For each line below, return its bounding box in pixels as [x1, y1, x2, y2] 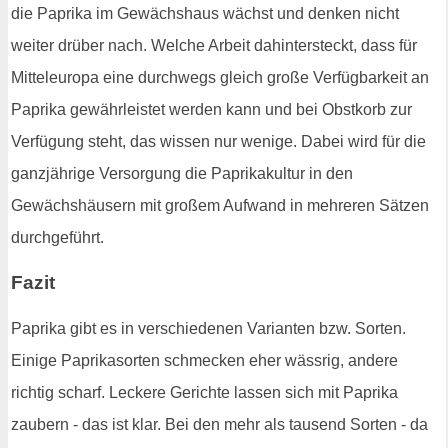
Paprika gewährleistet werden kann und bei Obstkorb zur [11, 100, 412, 118]
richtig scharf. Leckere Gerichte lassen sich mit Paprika [11, 384, 398, 402]
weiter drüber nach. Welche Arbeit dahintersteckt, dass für [11, 36, 417, 54]
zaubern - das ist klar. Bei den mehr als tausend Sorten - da [11, 416, 428, 434]
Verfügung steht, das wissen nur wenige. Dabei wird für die [11, 132, 426, 150]
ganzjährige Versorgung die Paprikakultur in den [11, 164, 353, 182]
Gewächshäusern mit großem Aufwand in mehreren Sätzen [11, 196, 429, 214]
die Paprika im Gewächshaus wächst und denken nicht [11, 4, 399, 22]
